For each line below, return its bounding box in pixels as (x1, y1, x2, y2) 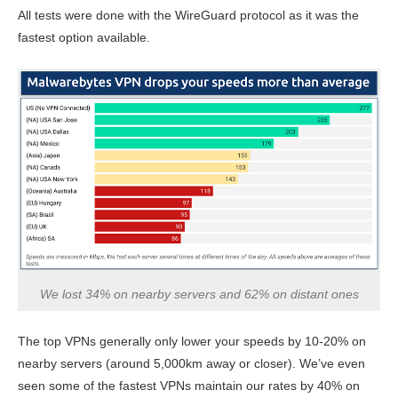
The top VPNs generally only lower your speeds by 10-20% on (18, 334, 366, 349)
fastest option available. (18, 29, 150, 44)
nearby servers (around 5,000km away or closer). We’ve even (18, 356, 365, 371)
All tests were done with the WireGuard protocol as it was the (18, 7, 359, 22)
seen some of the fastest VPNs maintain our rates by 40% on (18, 378, 360, 394)
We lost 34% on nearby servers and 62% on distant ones (39, 287, 359, 302)
